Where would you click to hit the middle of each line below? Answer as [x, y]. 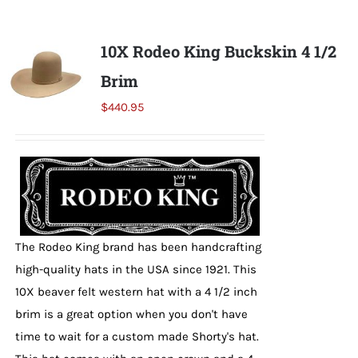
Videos [45, 201]
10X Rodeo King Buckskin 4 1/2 [218, 52]
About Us [52, 254]
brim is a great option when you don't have [131, 314]
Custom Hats [65, 95]
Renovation [61, 148]
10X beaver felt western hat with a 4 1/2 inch [136, 292]
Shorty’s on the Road [90, 43]
